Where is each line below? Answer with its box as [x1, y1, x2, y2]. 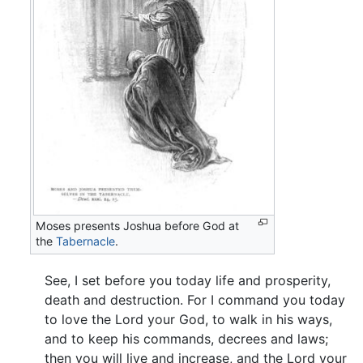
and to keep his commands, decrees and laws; [45, 331, 328, 348]
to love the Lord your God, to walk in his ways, [45, 311, 332, 328]
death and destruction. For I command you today [45, 292, 345, 309]
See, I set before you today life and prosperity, [45, 272, 331, 289]
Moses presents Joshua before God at [36, 218, 240, 233]
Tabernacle [56, 233, 116, 248]
